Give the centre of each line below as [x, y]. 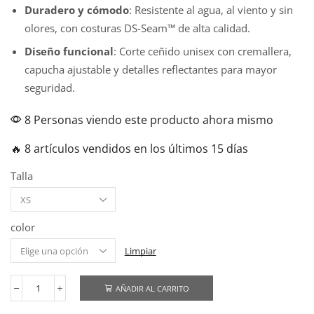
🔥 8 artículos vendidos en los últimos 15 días [129, 149]
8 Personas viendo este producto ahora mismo [148, 120]
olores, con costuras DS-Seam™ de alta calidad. [137, 28]
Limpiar [140, 251]
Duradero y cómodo [77, 9]
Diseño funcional [69, 52]
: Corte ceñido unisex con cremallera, [203, 52]
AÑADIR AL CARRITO [152, 288]
